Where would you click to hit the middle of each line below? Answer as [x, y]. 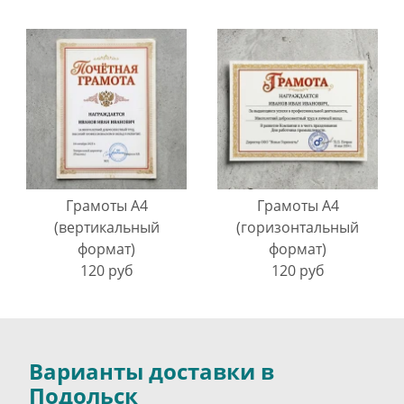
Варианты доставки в [151, 371]
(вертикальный [106, 227]
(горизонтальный [298, 227]
